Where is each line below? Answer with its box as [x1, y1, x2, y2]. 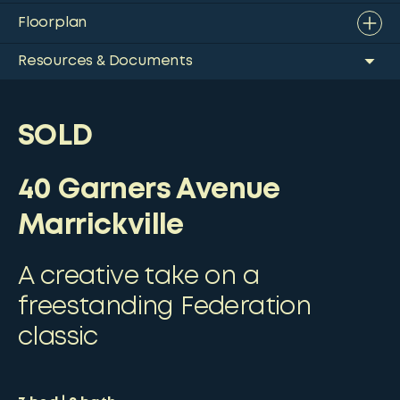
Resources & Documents [18, 54, 193, 68]
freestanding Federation [18, 296, 312, 319]
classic [18, 327, 98, 349]
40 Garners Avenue [18, 178, 280, 204]
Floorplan [18, 16, 87, 29]
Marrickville [18, 213, 184, 239]
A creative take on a [18, 266, 259, 288]
